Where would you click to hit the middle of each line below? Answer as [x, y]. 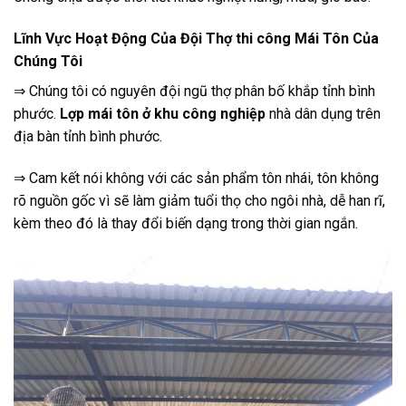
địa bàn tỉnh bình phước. [88, 136]
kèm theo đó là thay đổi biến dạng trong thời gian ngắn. [186, 223]
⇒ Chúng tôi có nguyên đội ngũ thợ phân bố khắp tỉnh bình [194, 91]
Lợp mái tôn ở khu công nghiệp [163, 113]
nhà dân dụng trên [323, 113]
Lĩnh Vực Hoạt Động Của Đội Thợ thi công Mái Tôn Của [196, 38]
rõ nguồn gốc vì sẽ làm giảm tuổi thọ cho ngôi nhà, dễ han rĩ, [199, 200]
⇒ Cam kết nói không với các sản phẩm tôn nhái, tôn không [196, 178]
